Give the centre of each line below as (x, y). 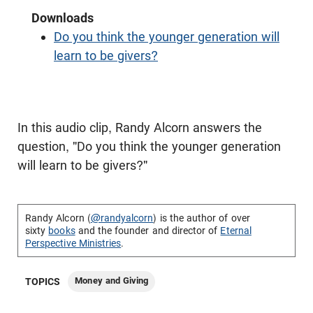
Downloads (63, 18)
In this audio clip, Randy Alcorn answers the (140, 128)
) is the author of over (202, 218)
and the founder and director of (148, 231)
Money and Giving (112, 281)
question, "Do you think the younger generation (149, 146)
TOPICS (43, 282)
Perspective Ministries (73, 243)
